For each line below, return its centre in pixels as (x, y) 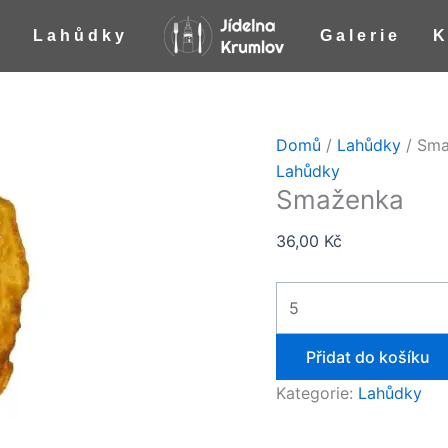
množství (310, 38)
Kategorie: (317, 393)
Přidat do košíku (368, 357)
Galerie (360, 35)
